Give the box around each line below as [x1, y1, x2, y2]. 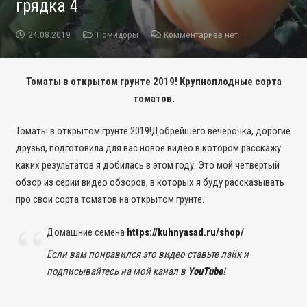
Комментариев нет [164, 28, 238, 40]
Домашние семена [46, 225, 127, 238]
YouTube [187, 265, 223, 278]
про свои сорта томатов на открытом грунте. [15, 193, 204, 206]
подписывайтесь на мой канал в [46, 265, 188, 278]
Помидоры [96, 28, 138, 40]
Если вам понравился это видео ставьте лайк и [46, 248, 249, 261]
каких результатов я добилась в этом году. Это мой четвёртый [15, 159, 280, 172]
